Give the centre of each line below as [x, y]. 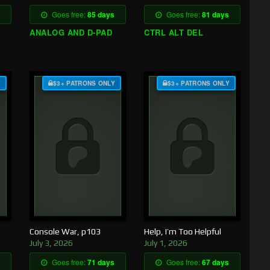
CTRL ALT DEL [174, 32]
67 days [215, 262]
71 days [101, 262]
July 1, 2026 [166, 243]
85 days [101, 14]
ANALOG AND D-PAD [71, 32]
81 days [215, 14]
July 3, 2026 [51, 243]
